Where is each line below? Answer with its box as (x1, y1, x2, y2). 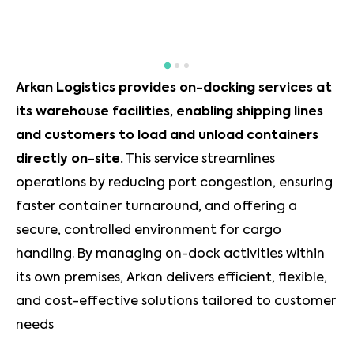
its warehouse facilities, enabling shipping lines (16, 105, 323, 119)
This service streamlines (123, 153, 275, 166)
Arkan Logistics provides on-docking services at (16, 81, 332, 95)
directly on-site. (16, 153, 123, 166)
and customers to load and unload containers (16, 129, 318, 142)
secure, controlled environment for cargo (16, 224, 281, 237)
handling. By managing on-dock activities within (16, 247, 325, 261)
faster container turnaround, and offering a (16, 200, 297, 213)
